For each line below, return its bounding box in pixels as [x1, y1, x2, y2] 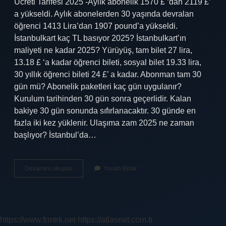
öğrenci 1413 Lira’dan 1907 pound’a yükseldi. [14, 22, 178, 30]
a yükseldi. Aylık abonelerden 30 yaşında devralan [14, 10, 194, 18]
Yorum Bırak [103, 165, 137, 172]
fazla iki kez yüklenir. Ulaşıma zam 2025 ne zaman [14, 119, 194, 127]
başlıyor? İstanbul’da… [14, 131, 96, 139]
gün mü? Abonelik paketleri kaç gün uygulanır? [14, 82, 182, 91]
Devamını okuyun [25, 165, 73, 172]
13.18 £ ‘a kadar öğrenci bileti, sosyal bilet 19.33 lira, [14, 58, 201, 67]
